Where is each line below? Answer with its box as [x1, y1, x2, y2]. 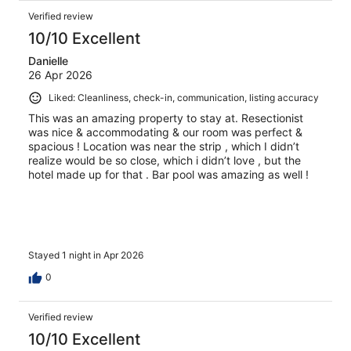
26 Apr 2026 [28, 67, 92, 81]
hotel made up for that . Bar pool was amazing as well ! [28, 167, 309, 181]
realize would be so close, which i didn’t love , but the [28, 153, 301, 167]
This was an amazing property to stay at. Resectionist [28, 110, 303, 125]
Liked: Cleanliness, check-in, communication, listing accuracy [49, 91, 319, 103]
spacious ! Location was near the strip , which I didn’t [28, 139, 299, 153]
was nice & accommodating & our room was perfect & [28, 125, 302, 139]
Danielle [28, 53, 68, 67]
